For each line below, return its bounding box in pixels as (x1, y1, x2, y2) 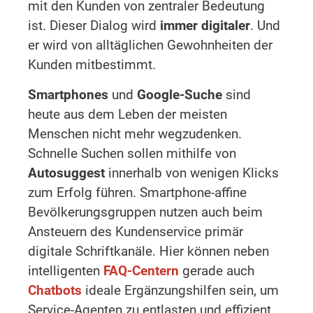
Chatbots (28, 282, 82, 298)
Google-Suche (137, 86, 222, 103)
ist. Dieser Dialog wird (28, 17, 160, 34)
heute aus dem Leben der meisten (28, 105, 227, 122)
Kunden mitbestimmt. (28, 56, 156, 73)
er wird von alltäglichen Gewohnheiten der (28, 36, 272, 53)
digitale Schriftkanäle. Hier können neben (28, 242, 269, 259)
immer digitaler (160, 17, 250, 34)
